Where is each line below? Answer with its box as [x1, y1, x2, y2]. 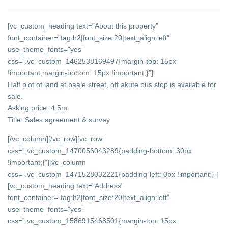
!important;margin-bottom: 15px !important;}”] [8, 69, 154, 77]
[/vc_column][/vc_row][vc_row [8, 135, 103, 144]
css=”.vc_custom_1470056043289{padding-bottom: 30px [8, 147, 192, 155]
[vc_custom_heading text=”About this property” [8, 22, 159, 31]
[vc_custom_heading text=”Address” [8, 182, 124, 190]
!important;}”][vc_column [8, 158, 87, 167]
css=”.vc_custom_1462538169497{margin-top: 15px [8, 57, 177, 66]
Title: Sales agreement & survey [8, 116, 110, 124]
